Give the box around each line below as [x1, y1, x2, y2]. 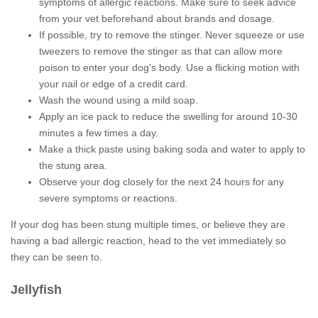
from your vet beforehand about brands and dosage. [39, 13, 275, 24]
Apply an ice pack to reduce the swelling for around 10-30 [39, 111, 297, 122]
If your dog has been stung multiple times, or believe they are [11, 219, 285, 230]
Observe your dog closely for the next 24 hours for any [39, 176, 284, 187]
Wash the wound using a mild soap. [39, 94, 198, 106]
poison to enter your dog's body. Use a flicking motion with [39, 62, 300, 73]
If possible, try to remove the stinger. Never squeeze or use [39, 29, 305, 40]
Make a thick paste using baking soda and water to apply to [39, 143, 305, 155]
